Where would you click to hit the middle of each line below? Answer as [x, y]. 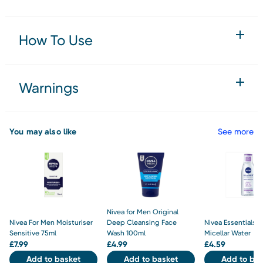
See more [236, 131]
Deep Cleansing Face [142, 222]
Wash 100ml [127, 233]
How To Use [56, 40]
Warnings [49, 88]
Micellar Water [228, 233]
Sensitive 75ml [33, 233]
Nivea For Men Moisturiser [51, 222]
